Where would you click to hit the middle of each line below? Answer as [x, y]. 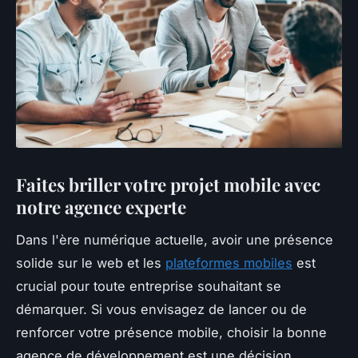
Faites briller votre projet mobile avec [168, 184]
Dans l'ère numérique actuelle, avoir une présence [175, 239]
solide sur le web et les [91, 263]
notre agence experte [101, 207]
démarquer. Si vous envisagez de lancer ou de [161, 309]
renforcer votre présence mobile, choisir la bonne [171, 332]
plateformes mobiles [229, 263]
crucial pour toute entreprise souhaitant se [149, 286]
